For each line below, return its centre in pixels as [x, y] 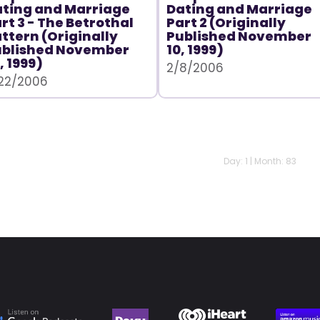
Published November [239, 36]
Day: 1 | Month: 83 [260, 161]
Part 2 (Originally [226, 22]
